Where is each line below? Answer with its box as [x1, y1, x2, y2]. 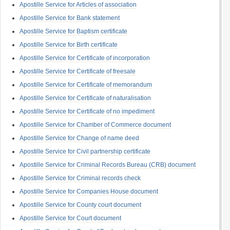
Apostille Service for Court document [20, 215, 121, 222]
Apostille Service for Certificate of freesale [20, 68, 136, 75]
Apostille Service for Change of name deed [20, 135, 139, 142]
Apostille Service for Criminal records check [20, 175, 141, 182]
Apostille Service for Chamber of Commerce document [20, 121, 171, 128]
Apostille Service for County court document [20, 201, 141, 208]
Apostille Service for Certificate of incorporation [20, 54, 150, 62]
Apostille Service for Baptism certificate [20, 28, 127, 35]
